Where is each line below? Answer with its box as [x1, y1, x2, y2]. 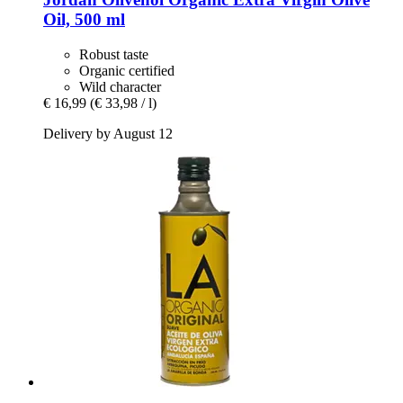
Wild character [79, 79, 161, 95]
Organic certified [79, 63, 175, 79]
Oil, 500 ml [43, 10, 125, 30]
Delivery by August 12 [43, 126, 173, 142]
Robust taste [79, 47, 148, 63]
